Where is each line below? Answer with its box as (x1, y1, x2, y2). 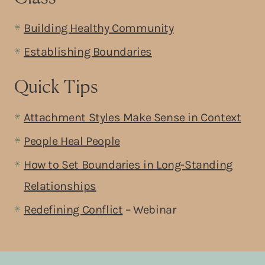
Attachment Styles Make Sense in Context (24, 110, 241, 124)
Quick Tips (14, 75, 98, 97)
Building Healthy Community (24, 21, 174, 35)
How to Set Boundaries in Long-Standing (24, 157, 232, 172)
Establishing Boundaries (24, 44, 152, 59)
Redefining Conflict (24, 202, 123, 216)
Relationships (24, 179, 96, 193)
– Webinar (122, 202, 176, 216)
